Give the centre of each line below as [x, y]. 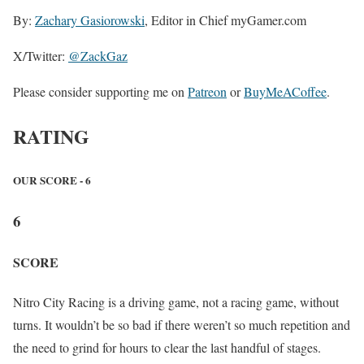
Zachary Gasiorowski [90, 19]
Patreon [207, 91]
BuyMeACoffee [285, 91]
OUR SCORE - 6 [52, 180]
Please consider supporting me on [100, 91]
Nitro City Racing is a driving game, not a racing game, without [176, 302]
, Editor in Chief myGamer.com [225, 19]
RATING [51, 136]
